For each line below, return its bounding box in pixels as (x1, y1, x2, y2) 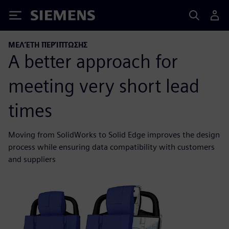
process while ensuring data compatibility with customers (8, 142, 215, 152)
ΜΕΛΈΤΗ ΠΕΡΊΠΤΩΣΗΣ (8, 40, 87, 49)
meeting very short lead (8, 74, 199, 97)
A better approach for (8, 50, 178, 73)
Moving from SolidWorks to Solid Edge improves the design (8, 129, 220, 140)
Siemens (31, 12, 64, 22)
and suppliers (8, 154, 56, 164)
